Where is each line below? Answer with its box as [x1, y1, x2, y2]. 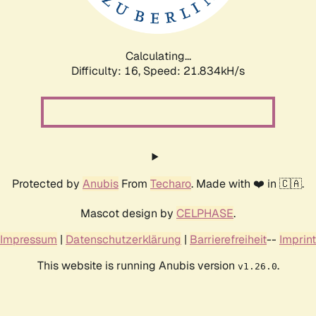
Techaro [150, 176, 191, 191]
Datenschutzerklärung [66, 231, 181, 247]
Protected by [12, 176, 83, 191]
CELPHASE [176, 205, 233, 221]
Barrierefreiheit [190, 231, 267, 247]
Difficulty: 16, [71, 63, 143, 78]
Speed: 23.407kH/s [143, 63, 245, 78]
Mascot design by [80, 205, 176, 221]
